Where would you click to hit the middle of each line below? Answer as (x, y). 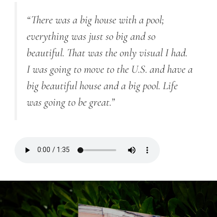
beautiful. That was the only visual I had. (107, 53)
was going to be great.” (71, 102)
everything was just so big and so (91, 37)
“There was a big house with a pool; (95, 20)
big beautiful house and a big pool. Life (102, 86)
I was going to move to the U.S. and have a (110, 70)
